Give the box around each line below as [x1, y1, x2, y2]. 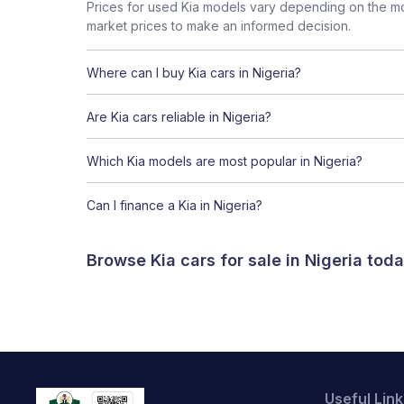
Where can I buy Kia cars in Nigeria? [87, 64, 301, 80]
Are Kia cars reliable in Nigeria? [87, 108, 271, 124]
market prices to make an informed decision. [87, 18, 351, 33]
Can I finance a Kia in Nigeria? [87, 197, 262, 213]
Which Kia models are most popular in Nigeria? [87, 152, 363, 169]
